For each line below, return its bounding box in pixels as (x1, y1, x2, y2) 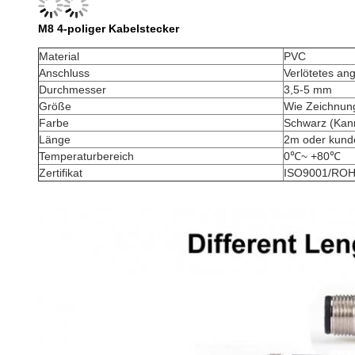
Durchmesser (39, 83, 106, 96)
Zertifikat (39, 166, 82, 179)
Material (39, 50, 79, 63)
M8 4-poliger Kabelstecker (38, 22, 179, 35)
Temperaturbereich (39, 150, 134, 162)
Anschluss (39, 67, 90, 79)
